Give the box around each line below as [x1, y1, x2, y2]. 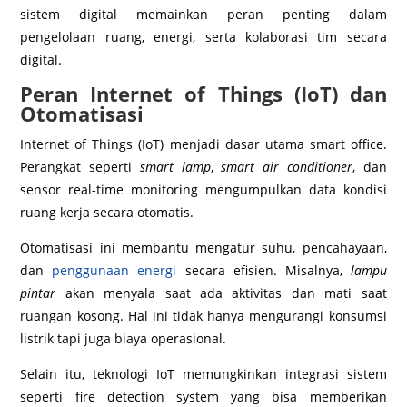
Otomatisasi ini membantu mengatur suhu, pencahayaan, [20, 239, 387, 257]
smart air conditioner [221, 158, 352, 176]
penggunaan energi [52, 262, 177, 280]
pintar [20, 284, 56, 303]
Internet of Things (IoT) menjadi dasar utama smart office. [20, 135, 387, 154]
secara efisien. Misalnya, [176, 262, 351, 280]
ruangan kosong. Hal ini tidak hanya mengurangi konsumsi [20, 307, 387, 325]
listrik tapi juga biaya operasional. [20, 330, 227, 348]
